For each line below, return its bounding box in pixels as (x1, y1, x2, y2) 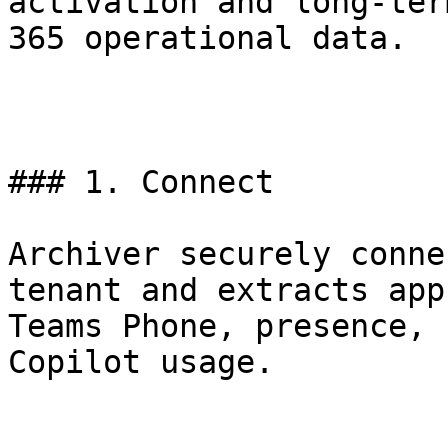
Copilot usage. (8, 344, 274, 380)
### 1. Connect (8, 164, 274, 200)
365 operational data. (8, 20, 407, 56)
